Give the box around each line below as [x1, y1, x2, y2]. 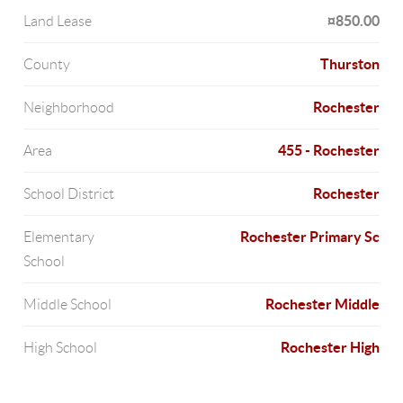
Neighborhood [23, 100, 115, 115]
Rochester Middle [264, 296, 380, 312]
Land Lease [23, 13, 93, 29]
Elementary [23, 229, 95, 245]
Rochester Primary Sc [239, 228, 380, 245]
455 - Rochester [277, 142, 380, 158]
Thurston [319, 56, 380, 72]
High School [23, 340, 98, 355]
